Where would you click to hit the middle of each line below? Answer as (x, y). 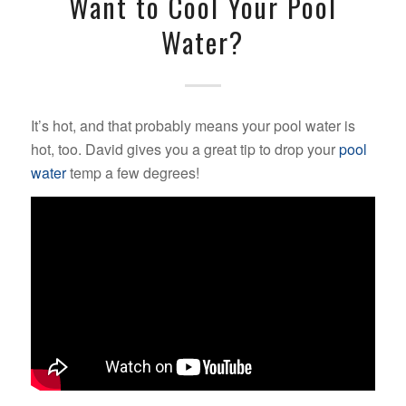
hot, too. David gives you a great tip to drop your (184, 149)
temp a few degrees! (132, 172)
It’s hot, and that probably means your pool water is (193, 125)
